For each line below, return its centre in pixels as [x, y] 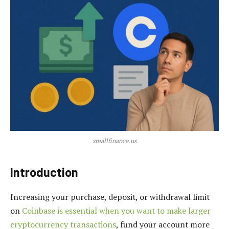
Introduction [44, 172]
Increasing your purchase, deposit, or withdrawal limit [110, 197]
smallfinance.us [114, 141]
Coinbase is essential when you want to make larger [116, 210]
